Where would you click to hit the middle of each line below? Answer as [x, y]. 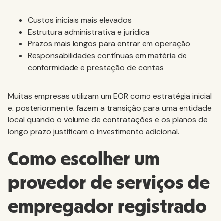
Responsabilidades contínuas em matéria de [107, 55]
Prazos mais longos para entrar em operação [109, 44]
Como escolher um [84, 159]
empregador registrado [107, 207]
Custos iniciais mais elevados [80, 20]
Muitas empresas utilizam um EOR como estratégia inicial [110, 96]
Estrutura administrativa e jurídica [89, 32]
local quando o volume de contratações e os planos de [108, 120]
